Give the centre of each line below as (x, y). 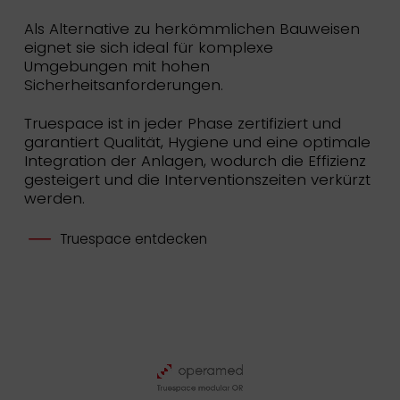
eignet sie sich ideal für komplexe (148, 48)
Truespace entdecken (133, 238)
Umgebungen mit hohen (117, 67)
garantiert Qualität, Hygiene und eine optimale (197, 142)
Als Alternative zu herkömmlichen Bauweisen (192, 29)
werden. (54, 199)
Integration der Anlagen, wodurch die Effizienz (195, 161)
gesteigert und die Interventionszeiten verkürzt (197, 180)
